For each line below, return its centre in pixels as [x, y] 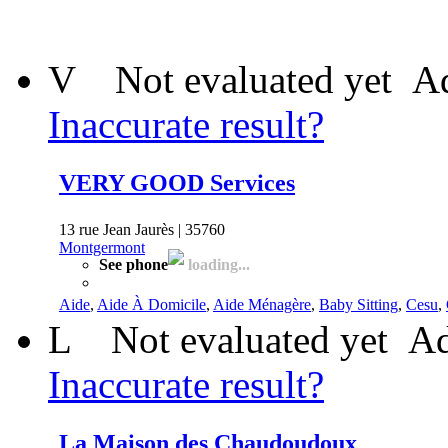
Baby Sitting [358, 304]
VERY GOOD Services [177, 182]
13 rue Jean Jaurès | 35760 [142, 229]
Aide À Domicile [151, 304]
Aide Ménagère [262, 304]
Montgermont [102, 247]
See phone [133, 264]
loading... [217, 264]
